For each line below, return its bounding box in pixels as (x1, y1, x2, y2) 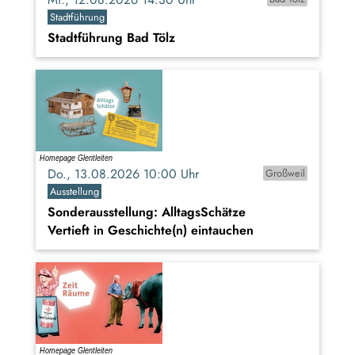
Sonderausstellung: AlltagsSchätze (48, 202, 246, 221)
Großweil (265, 165, 305, 181)
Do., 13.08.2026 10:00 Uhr (48, 164, 211, 183)
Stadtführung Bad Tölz (48, 28, 175, 47)
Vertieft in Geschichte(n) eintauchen (48, 220, 254, 239)
